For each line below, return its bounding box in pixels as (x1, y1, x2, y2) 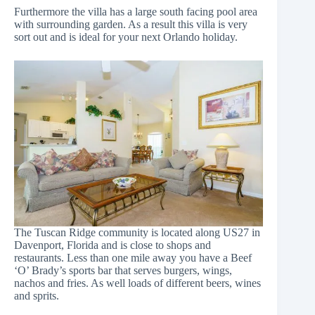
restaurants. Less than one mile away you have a (14, 252, 231, 264)
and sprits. (14, 290, 59, 302)
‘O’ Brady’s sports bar (14, 264, 112, 276)
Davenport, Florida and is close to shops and (14, 239, 211, 251)
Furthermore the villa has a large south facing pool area (14, 6, 257, 18)
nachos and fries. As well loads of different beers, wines (14, 277, 261, 289)
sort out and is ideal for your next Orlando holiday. (14, 31, 238, 43)
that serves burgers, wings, (112, 264, 232, 276)
